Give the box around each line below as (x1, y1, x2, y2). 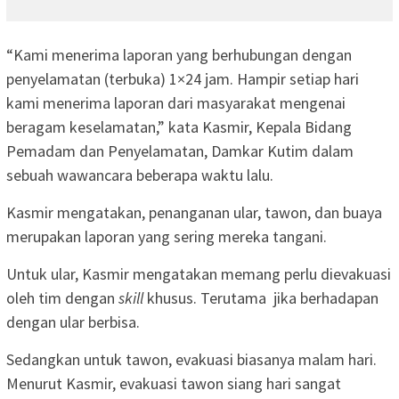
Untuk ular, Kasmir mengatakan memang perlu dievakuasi (6, 263, 391, 284)
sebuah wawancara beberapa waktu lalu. (6, 164, 273, 185)
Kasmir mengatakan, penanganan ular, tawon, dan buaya (6, 201, 382, 223)
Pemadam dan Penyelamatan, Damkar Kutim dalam (6, 140, 354, 161)
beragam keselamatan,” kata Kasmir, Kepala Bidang (6, 116, 352, 137)
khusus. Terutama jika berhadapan (143, 287, 379, 308)
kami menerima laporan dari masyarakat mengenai (6, 92, 346, 113)
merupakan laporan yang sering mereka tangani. (6, 225, 327, 247)
